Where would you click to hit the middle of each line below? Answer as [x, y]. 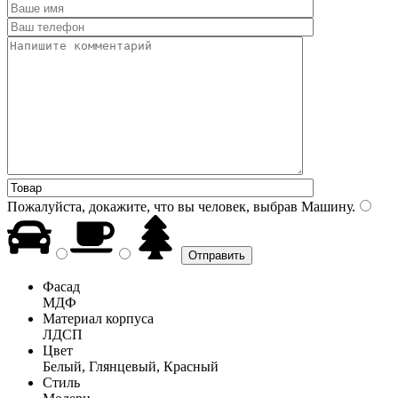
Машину [325, 206]
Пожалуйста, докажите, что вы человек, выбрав [152, 206]
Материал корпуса [98, 318]
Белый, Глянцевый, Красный [131, 366]
